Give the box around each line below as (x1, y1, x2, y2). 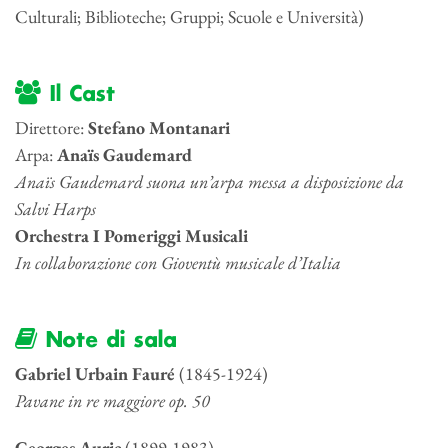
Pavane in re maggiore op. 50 (15, 389, 218, 413)
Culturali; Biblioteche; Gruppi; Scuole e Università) (15, 5, 364, 29)
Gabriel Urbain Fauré (15, 362, 175, 386)
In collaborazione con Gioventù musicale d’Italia (15, 251, 341, 275)
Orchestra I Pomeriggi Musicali (15, 224, 248, 248)
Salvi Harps (15, 197, 96, 221)
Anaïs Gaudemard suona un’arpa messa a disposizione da (15, 170, 404, 194)
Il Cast (41, 81, 115, 110)
